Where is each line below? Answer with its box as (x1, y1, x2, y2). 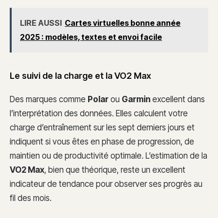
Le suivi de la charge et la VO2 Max (10, 70, 151, 81)
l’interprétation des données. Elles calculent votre (10, 108, 188, 118)
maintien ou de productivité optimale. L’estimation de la (10, 150, 207, 161)
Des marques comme (10, 94, 88, 104)
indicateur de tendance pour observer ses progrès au (10, 179, 202, 189)
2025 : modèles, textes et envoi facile (20, 32, 162, 42)
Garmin (122, 94, 150, 104)
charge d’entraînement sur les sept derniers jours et (10, 122, 195, 132)
